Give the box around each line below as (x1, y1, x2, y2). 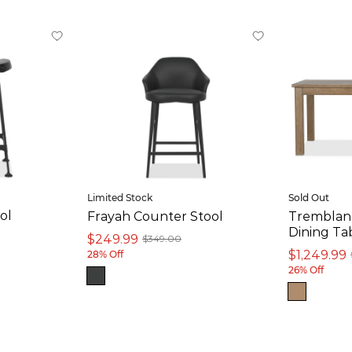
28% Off (87, 247, 123, 260)
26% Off (288, 263, 324, 276)
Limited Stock (87, 191, 152, 203)
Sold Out (288, 191, 329, 203)
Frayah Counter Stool (87, 207, 223, 224)
